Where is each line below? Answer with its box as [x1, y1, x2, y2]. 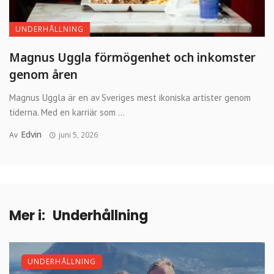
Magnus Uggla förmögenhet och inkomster [9, 50, 256, 66]
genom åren [9, 67, 78, 83]
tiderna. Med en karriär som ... [9, 106, 125, 119]
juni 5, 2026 [58, 130, 98, 141]
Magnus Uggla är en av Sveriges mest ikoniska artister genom [9, 92, 251, 104]
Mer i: [9, 206, 45, 226]
